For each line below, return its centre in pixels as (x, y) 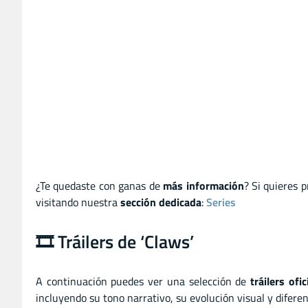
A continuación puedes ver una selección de (143, 281)
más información (203, 185)
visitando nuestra (78, 202)
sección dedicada (161, 202)
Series (221, 202)
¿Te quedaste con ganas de (100, 185)
